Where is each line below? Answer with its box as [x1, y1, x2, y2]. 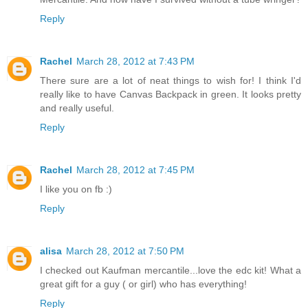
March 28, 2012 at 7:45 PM [76, 164, 195, 176]
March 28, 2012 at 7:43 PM [76, 56, 195, 67]
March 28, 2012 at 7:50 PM [66, 245, 184, 257]
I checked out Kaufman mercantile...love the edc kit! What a [40, 265, 301, 276]
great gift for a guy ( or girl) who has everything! [40, 278, 247, 290]
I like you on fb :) [40, 184, 112, 195]
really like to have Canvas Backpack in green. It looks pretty [40, 89, 301, 100]
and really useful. [40, 102, 114, 114]
